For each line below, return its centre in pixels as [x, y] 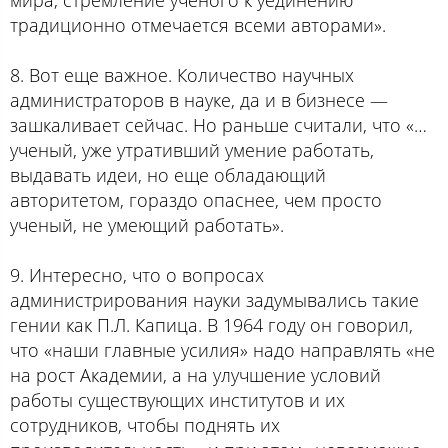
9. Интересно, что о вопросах [137, 274]
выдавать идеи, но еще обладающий [168, 174]
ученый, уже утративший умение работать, [192, 149]
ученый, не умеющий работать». [147, 224]
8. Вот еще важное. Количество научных [182, 74]
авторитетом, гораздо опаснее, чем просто [196, 199]
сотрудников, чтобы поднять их [145, 424]
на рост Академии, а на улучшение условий [195, 374]
